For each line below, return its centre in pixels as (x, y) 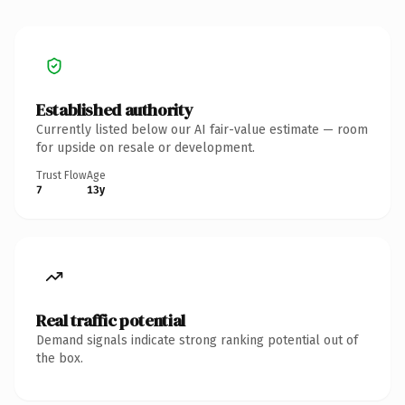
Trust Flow (61, 175)
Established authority (115, 109)
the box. (60, 358)
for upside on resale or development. (146, 147)
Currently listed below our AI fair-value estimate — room (202, 129)
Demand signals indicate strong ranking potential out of (197, 340)
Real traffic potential (111, 320)
